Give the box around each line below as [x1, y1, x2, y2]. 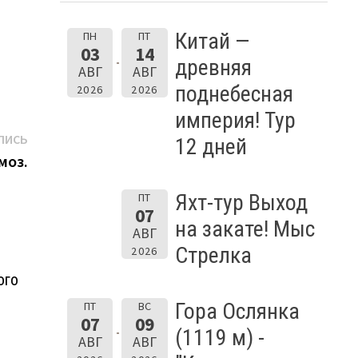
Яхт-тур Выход [174, 189, 308, 216]
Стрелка [174, 241, 252, 268]
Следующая [26, 128, 101, 147]
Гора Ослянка [174, 297, 300, 324]
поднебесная [174, 80, 293, 107]
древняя [174, 54, 252, 81]
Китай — [174, 27, 249, 54]
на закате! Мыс [174, 215, 315, 242]
